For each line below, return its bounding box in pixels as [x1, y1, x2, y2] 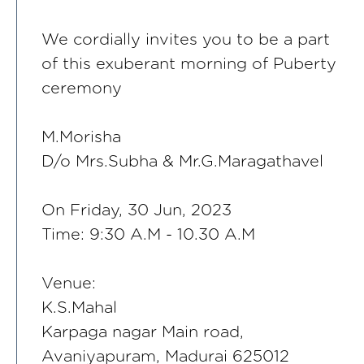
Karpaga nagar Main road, [41, 324, 244, 341]
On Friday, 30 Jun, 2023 [41, 202, 232, 219]
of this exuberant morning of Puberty [41, 56, 336, 73]
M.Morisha [41, 129, 121, 146]
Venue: [41, 275, 96, 292]
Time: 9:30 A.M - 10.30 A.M [41, 227, 255, 244]
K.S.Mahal [41, 300, 117, 317]
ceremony [41, 80, 122, 97]
